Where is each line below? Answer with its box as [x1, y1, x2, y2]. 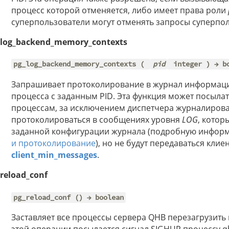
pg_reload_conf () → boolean [13, 193, 124, 202]
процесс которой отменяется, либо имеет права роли [11, 4, 228, 16]
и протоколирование [11, 137, 96, 149]
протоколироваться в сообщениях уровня [11, 113, 182, 125]
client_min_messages [11, 149, 97, 161]
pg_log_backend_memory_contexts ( [13, 59, 149, 69]
